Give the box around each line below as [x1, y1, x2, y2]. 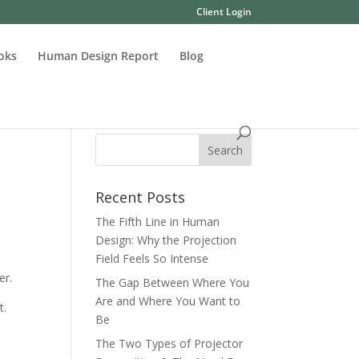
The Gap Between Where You [95, 275, 250, 290]
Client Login [196, 5, 252, 18]
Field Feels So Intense [95, 251, 209, 266]
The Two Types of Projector [95, 336, 244, 351]
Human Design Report [38, 48, 159, 63]
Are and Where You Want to [95, 293, 241, 309]
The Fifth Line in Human [95, 214, 220, 229]
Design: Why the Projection [95, 232, 237, 248]
